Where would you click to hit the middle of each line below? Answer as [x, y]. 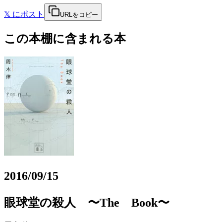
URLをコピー [79, 14]
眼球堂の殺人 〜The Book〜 [87, 202]
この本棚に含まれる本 [65, 38]
